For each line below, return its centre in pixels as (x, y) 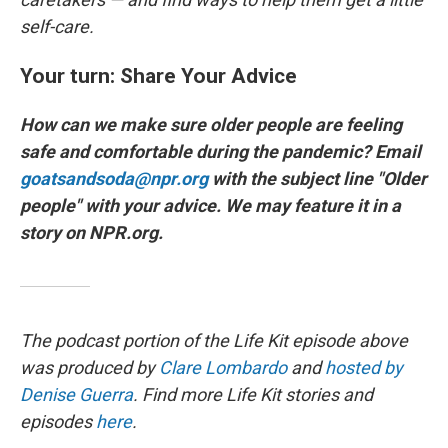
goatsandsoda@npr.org (114, 179)
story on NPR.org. (91, 233)
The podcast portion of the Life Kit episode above (214, 341)
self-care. (57, 27)
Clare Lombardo (223, 368)
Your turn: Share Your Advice (158, 76)
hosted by (364, 368)
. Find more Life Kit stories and (253, 395)
